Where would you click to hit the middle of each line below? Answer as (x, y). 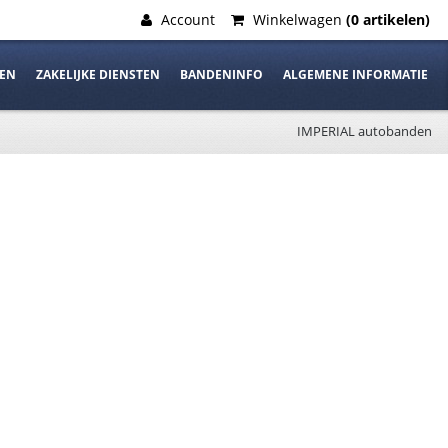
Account (186, 19)
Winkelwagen (297, 19)
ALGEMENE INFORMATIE (355, 74)
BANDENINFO (221, 74)
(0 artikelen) (388, 19)
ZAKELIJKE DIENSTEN (98, 74)
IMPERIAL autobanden (364, 131)
